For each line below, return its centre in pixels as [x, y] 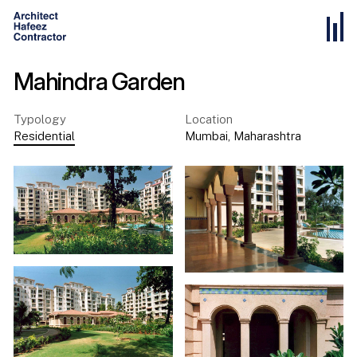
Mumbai [206, 135]
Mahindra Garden [99, 81]
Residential [44, 135]
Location [208, 119]
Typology [40, 119]
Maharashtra [267, 135]
